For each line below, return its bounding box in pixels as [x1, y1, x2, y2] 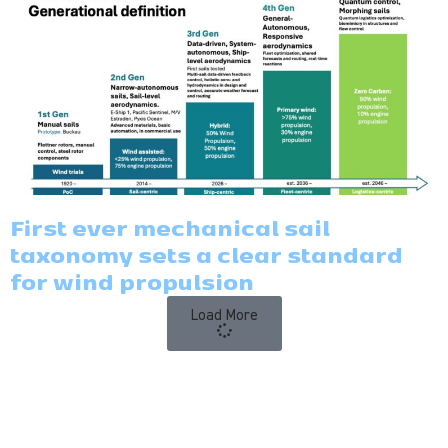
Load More [190, 305, 258, 325]
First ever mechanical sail [10, 215, 330, 240]
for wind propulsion [10, 269, 254, 294]
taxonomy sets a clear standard [10, 242, 403, 267]
